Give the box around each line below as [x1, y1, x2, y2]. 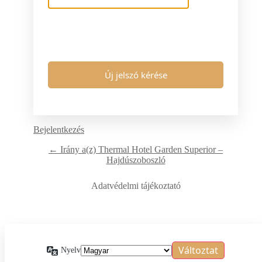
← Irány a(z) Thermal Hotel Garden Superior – [49, 144, 223, 155]
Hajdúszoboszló [106, 155, 166, 166]
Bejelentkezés [33, 125, 84, 135]
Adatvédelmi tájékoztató [91, 181, 181, 191]
